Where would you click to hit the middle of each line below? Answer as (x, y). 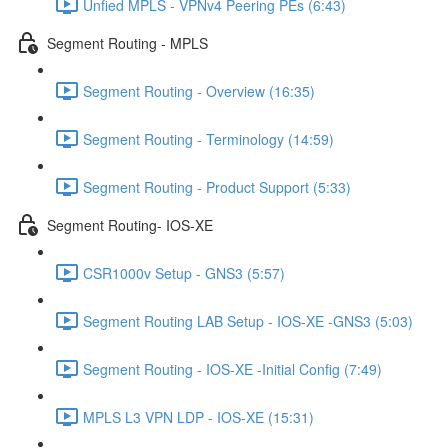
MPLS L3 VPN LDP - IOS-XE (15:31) (198, 416)
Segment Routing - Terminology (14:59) (208, 138)
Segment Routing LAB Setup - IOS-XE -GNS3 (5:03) (248, 320)
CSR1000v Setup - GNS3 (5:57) (184, 272)
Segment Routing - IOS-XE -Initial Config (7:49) (232, 368)
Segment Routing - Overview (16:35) (199, 90)
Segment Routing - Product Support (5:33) (217, 186)
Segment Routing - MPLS (127, 42)
